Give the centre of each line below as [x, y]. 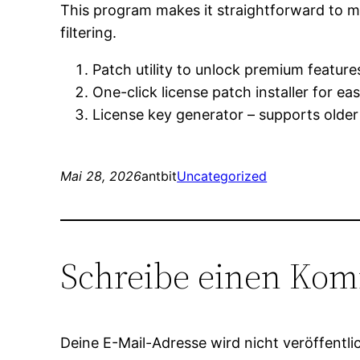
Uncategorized [222, 176]
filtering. [89, 33]
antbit [160, 176]
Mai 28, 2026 [101, 176]
